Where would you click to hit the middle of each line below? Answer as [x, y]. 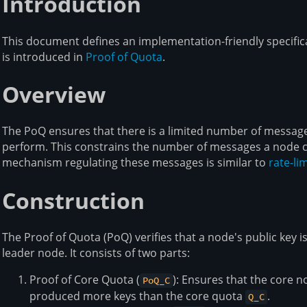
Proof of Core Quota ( [85, 280]
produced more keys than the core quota [137, 296]
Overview [54, 94]
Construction [73, 200]
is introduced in [44, 57]
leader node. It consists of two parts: [96, 253]
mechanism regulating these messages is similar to [135, 163]
